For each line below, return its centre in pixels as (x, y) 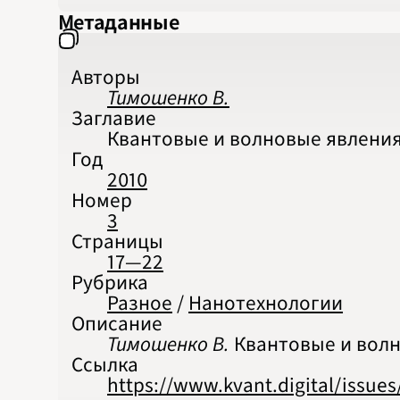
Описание (117, 324)
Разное (140, 304)
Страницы (118, 242)
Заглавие (114, 119)
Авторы (106, 78)
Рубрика (110, 283)
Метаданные (118, 22)
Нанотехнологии (266, 304)
